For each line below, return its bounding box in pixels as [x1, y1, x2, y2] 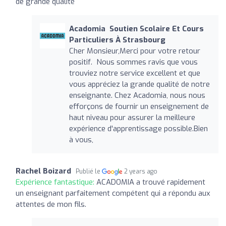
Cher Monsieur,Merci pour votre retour [69, 45, 200, 56]
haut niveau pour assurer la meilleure [69, 112, 195, 123]
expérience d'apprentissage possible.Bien [69, 123, 208, 134]
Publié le [76, 167, 102, 176]
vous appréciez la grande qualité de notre [69, 79, 210, 89]
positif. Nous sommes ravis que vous [69, 56, 198, 67]
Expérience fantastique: [16, 177, 96, 187]
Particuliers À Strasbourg [69, 34, 165, 45]
